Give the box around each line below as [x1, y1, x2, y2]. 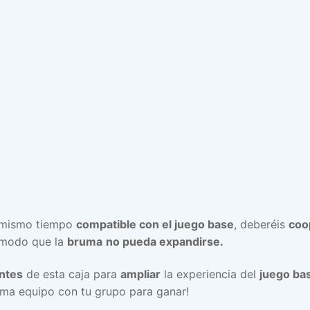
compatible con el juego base [76, 217, 234, 231]
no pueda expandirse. [106, 234, 224, 248]
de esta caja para [23, 267, 120, 282]
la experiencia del [161, 267, 259, 282]
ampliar [120, 267, 161, 282]
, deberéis [234, 217, 289, 231]
